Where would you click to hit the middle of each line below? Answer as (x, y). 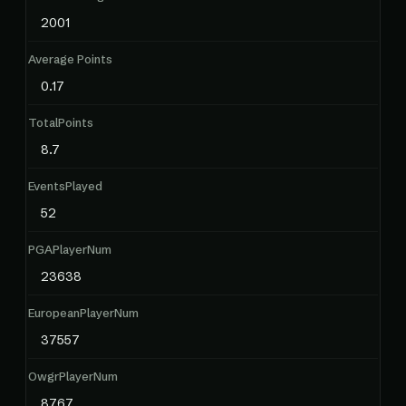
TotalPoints (61, 122)
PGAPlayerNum (70, 249)
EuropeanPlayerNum (83, 313)
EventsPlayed (65, 186)
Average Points (70, 59)
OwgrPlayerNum (73, 376)
